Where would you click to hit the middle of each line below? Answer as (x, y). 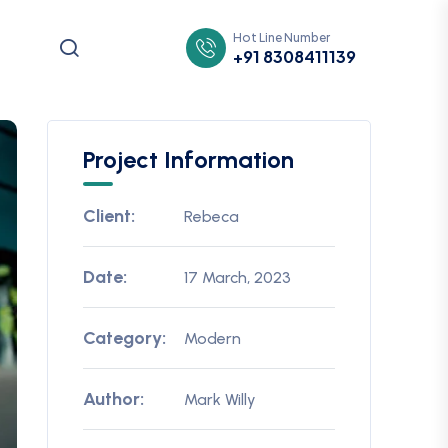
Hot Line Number (281, 37)
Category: (125, 338)
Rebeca (211, 216)
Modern (212, 338)
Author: (114, 399)
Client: (109, 216)
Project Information (189, 159)
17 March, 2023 (237, 277)
